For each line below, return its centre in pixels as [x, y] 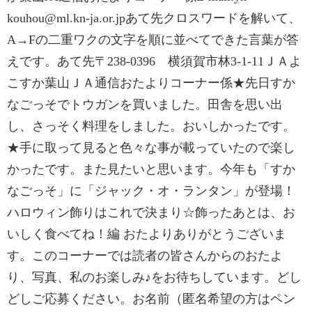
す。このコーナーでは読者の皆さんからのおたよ [145, 256]
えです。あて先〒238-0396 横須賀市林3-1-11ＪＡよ [154, 61]
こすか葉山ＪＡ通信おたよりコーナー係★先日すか [151, 83]
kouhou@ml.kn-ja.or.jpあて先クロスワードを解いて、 [154, 18]
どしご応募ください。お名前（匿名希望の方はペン [151, 299]
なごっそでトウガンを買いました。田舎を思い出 [145, 104]
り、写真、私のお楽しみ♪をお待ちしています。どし [154, 277]
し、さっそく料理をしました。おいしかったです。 [151, 126]
